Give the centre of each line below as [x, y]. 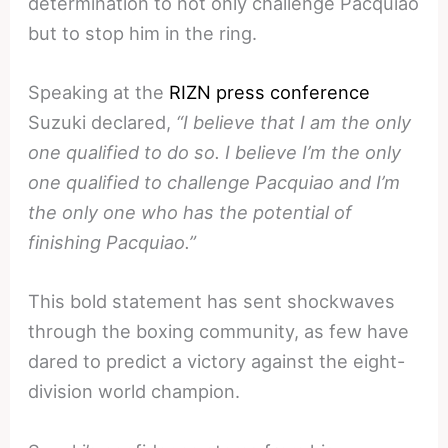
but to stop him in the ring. [143, 33]
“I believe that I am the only [294, 122]
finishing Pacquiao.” [112, 242]
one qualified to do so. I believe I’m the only [215, 152]
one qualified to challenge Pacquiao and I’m [214, 182]
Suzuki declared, [102, 122]
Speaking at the [99, 92]
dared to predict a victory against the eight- [217, 361]
